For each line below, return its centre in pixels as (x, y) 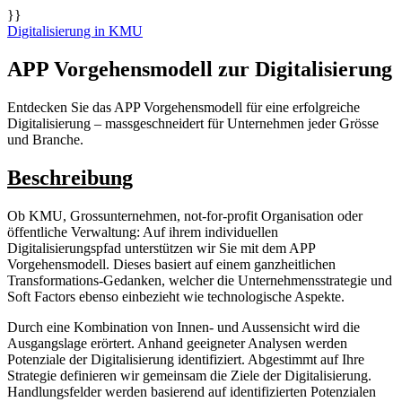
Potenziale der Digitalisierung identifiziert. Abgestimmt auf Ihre (186, 359)
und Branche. (45, 139)
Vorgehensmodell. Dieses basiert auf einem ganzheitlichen (171, 264)
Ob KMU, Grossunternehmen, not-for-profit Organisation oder (185, 215)
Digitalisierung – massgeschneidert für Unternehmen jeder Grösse (193, 123)
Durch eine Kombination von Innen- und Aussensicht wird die (184, 327)
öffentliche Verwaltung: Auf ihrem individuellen (143, 232)
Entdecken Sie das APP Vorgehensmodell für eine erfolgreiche (184, 107)
